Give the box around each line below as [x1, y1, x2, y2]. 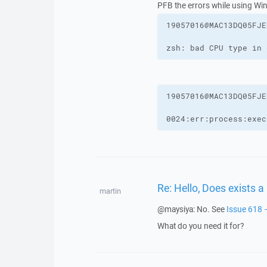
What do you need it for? [157, 221, 244, 231]
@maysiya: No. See [157, 204, 226, 215]
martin [99, 186, 121, 196]
